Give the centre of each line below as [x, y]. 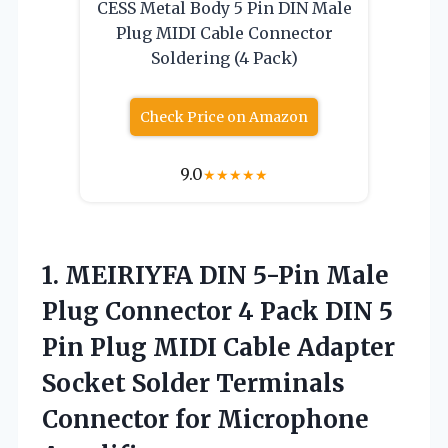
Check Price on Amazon [224, 116]
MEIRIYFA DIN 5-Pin [192, 275]
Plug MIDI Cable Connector [224, 32]
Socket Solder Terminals [193, 383]
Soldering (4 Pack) [224, 57]
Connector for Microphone [205, 419]
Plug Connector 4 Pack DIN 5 [217, 311]
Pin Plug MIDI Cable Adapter [218, 347]
